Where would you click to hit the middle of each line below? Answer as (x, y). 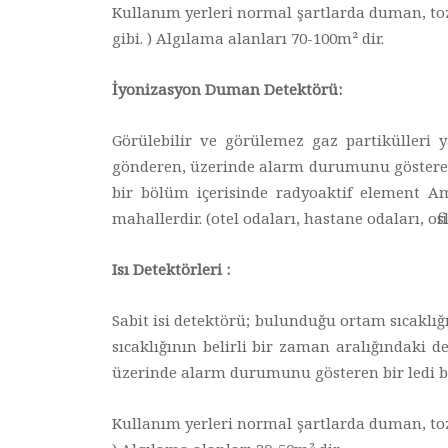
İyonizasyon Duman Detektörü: (227, 89)
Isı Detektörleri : (171, 269)
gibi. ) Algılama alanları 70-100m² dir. (248, 38)
